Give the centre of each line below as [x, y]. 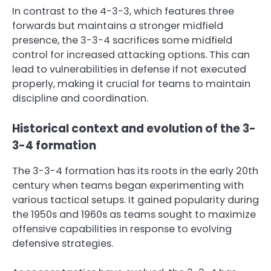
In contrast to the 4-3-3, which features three [123, 11]
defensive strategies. [63, 244]
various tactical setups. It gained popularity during [135, 200]
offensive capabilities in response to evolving [122, 229]
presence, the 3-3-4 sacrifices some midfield [122, 41]
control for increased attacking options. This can [131, 55]
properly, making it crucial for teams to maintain [131, 84]
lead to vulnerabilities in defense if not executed [129, 70]
